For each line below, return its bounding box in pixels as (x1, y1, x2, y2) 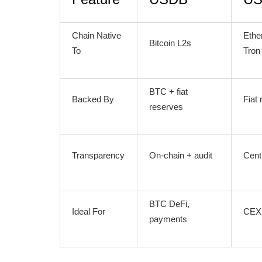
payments (149, 214, 187, 224)
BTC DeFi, (149, 199, 189, 209)
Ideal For (72, 206, 105, 216)
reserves (149, 102, 183, 112)
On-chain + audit (149, 150, 212, 160)
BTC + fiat (149, 87, 188, 96)
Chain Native (72, 30, 121, 40)
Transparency (72, 150, 125, 160)
